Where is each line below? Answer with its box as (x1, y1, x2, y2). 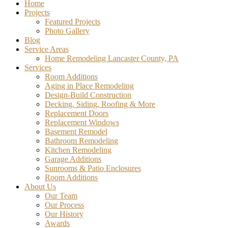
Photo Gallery (45, 26, 90, 36)
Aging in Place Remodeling (45, 81, 134, 91)
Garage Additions (45, 155, 101, 164)
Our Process (45, 201, 84, 210)
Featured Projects (45, 17, 100, 26)
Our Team (45, 191, 77, 201)
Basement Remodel (45, 127, 107, 136)
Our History (45, 210, 83, 219)
